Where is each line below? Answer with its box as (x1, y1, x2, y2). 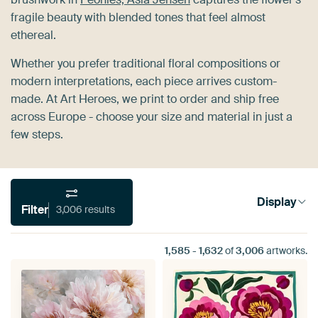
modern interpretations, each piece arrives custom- (11, 73, 277, 89)
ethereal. (11, 27, 56, 43)
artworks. (264, 243, 307, 257)
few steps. (11, 126, 63, 142)
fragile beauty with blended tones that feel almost (11, 9, 265, 25)
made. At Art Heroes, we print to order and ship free (11, 91, 279, 106)
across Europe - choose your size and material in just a (11, 109, 292, 124)
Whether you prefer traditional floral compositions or (11, 55, 280, 71)
